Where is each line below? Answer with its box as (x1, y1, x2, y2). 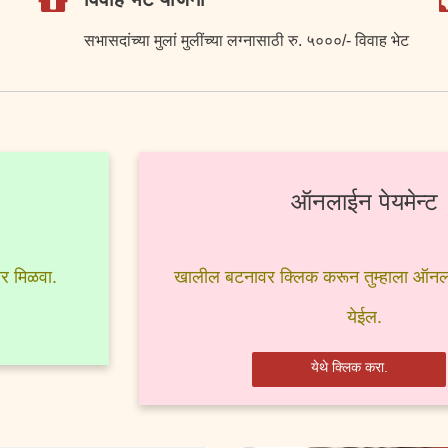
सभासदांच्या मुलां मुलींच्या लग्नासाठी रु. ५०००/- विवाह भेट (84, 32, 409, 49)
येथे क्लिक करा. (310, 359, 388, 375)
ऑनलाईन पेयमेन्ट (290, 188, 438, 215)
